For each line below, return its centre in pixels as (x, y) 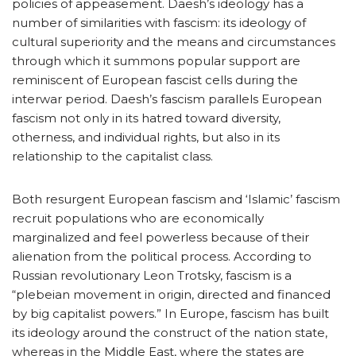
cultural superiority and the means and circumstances (174, 41)
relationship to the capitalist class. (112, 156)
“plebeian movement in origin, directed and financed (171, 294)
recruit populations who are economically (138, 218)
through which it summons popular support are (156, 60)
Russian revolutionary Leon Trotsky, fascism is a (152, 275)
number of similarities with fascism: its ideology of (159, 22)
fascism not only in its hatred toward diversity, (146, 118)
